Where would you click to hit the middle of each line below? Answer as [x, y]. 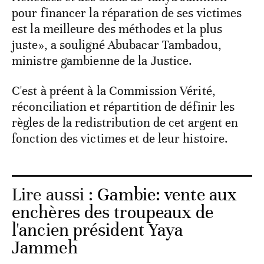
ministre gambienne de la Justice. [102, 61]
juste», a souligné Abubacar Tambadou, [117, 45]
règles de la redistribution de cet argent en [125, 123]
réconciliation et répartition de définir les [123, 107]
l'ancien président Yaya [98, 230]
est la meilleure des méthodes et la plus [117, 29]
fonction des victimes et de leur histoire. [120, 139]
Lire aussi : [55, 195]
